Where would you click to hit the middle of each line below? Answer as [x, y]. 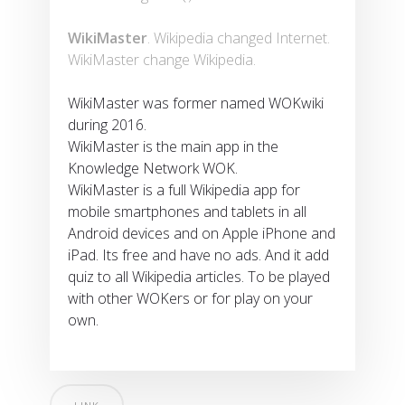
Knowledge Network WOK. [153, 169]
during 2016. [107, 125]
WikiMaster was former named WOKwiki [196, 104]
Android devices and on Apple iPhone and [202, 234]
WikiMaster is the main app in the [173, 147]
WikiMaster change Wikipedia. [164, 60]
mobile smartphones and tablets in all [187, 212]
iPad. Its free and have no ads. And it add [198, 255]
